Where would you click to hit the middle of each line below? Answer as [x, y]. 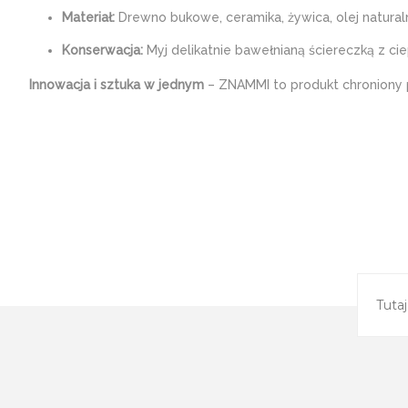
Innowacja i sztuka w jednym [117, 85]
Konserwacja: [102, 50]
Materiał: [88, 17]
